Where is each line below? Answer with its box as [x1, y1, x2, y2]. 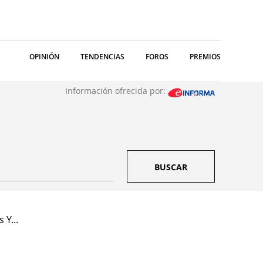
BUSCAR [154, 161, 187, 173]
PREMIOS [190, 52, 221, 62]
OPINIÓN [29, 52, 59, 62]
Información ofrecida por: [65, 85, 168, 96]
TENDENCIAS [80, 52, 124, 62]
